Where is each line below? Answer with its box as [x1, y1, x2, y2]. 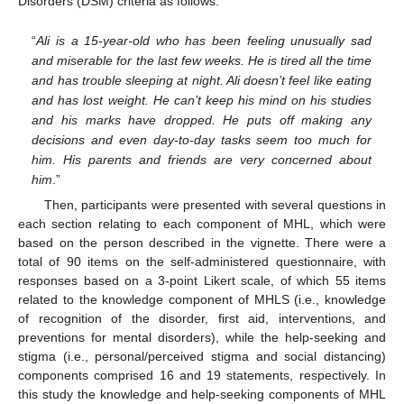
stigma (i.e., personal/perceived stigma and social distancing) [18, 349, 386, 363]
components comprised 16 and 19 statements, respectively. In [18, 368, 386, 382]
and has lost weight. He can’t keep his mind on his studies [32, 92, 372, 107]
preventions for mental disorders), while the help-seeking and [18, 330, 386, 344]
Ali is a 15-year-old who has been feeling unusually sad [36, 32, 372, 48]
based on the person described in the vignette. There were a [18, 235, 386, 250]
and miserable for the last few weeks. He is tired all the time [32, 52, 372, 68]
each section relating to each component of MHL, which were [18, 216, 386, 231]
